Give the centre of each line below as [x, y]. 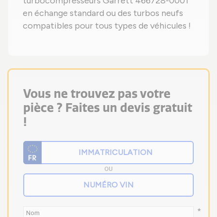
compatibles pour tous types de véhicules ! [107, 25]
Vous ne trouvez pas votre [97, 93]
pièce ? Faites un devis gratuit [108, 107]
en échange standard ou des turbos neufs [103, 13]
